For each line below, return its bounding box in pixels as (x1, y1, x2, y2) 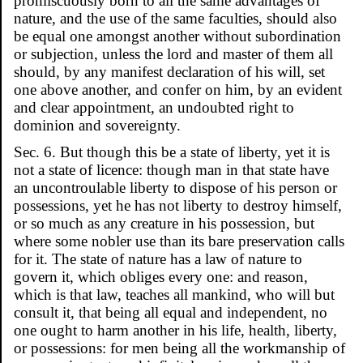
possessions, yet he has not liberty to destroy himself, (14, 196, 342, 214)
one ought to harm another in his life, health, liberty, (14, 321, 337, 339)
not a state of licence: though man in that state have (14, 160, 329, 178)
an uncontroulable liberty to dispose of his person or (14, 178, 337, 196)
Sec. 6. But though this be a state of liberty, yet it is (14, 143, 330, 160)
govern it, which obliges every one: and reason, (14, 267, 308, 285)
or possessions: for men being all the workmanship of (14, 339, 345, 357)
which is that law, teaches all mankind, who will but (14, 285, 335, 303)
